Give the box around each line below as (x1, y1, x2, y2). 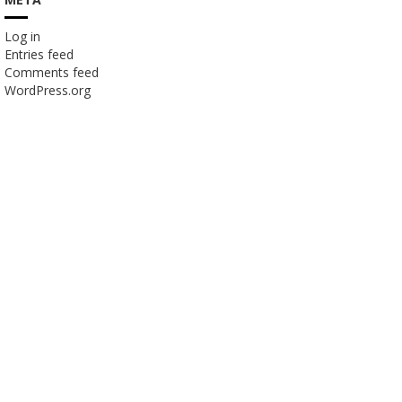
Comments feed (4, 64, 99, 81)
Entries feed (4, 46, 74, 63)
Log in (4, 28, 40, 45)
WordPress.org (4, 82, 91, 99)
